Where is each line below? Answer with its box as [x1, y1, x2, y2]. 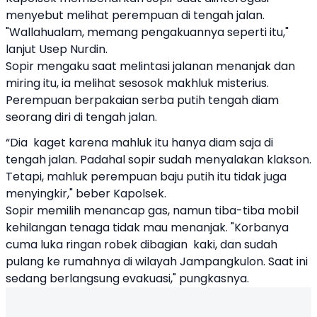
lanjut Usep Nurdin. [6, 41, 108, 57]
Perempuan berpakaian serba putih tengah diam [6, 92, 279, 108]
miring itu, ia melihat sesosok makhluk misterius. [6, 75, 269, 91]
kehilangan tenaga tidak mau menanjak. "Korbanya [6, 219, 289, 236]
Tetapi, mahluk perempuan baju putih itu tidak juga [6, 168, 287, 185]
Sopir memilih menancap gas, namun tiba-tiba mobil [6, 202, 299, 219]
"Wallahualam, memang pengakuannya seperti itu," [6, 24, 289, 40]
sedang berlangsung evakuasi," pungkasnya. [6, 270, 249, 287]
